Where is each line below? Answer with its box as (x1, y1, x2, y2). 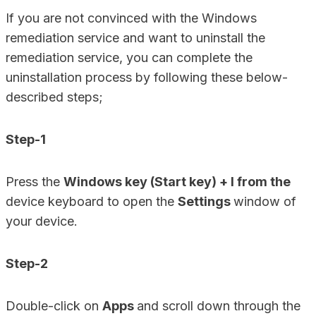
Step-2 (6, 256, 48, 271)
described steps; (6, 90, 103, 104)
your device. (6, 214, 78, 229)
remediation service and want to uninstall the (6, 30, 265, 45)
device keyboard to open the (6, 194, 178, 209)
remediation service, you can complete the (6, 50, 253, 65)
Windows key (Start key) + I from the (63, 174, 291, 189)
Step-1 (6, 132, 46, 147)
